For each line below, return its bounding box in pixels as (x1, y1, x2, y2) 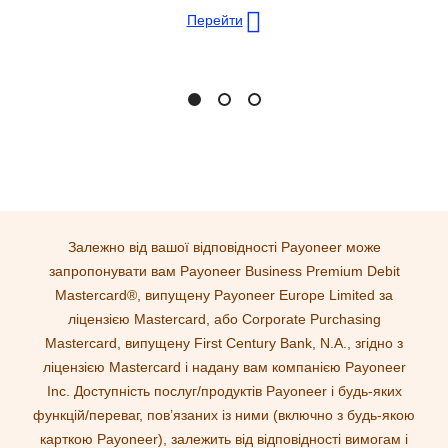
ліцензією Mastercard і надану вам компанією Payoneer (42, 359, 406, 376)
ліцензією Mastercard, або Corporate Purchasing (67, 311, 381, 328)
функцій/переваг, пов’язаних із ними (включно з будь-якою (33, 407, 415, 424)
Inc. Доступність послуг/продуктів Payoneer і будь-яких (46, 383, 402, 400)
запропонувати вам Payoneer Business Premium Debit (48, 263, 400, 280)
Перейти (186, 12, 243, 29)
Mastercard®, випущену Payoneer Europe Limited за (55, 287, 393, 304)
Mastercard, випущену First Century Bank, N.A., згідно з (45, 335, 403, 352)
